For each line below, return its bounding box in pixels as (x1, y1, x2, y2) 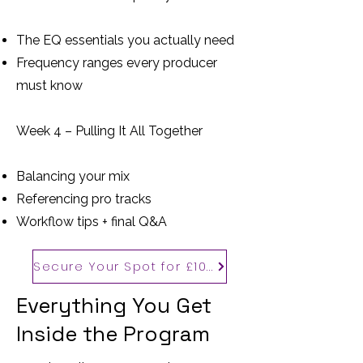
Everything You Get (16, 291, 211, 319)
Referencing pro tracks (16, 190, 152, 207)
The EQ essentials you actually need (16, 32, 234, 48)
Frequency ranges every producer (16, 54, 217, 70)
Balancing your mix (16, 168, 130, 184)
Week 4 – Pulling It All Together (16, 122, 203, 139)
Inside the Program (16, 319, 210, 348)
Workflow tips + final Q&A (16, 213, 167, 229)
